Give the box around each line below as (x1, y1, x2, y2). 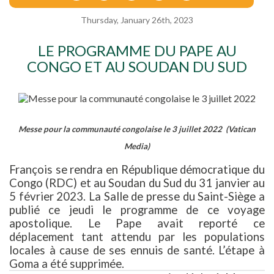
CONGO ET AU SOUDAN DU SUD (27, 57, 247, 75)
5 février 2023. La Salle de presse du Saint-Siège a (9, 190, 265, 203)
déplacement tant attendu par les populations (9, 230, 265, 243)
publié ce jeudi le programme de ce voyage (9, 203, 265, 217)
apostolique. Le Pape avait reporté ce (9, 217, 265, 230)
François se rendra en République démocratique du (9, 163, 265, 176)
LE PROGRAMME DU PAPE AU (37, 42, 237, 59)
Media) (124, 141, 150, 151)
